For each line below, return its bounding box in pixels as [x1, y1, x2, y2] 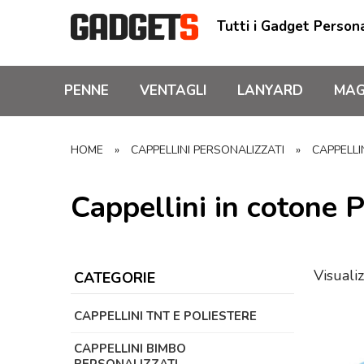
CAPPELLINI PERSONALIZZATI [131, 142, 284, 158]
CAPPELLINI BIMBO [74, 340, 186, 357]
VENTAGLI [140, 81, 206, 100]
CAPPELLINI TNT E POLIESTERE [74, 308, 257, 325]
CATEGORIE [74, 268, 155, 288]
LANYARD [237, 81, 303, 100]
